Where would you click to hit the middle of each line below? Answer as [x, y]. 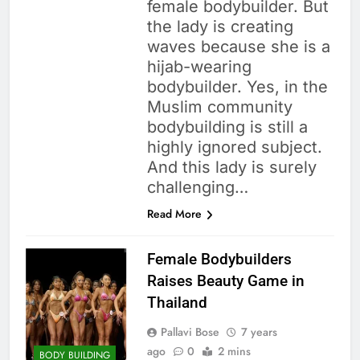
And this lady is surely [231, 168]
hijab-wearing [199, 67]
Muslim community [219, 107]
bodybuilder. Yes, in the [237, 87]
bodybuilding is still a [227, 127]
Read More [174, 214]
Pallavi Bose [190, 332]
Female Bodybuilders [219, 260]
